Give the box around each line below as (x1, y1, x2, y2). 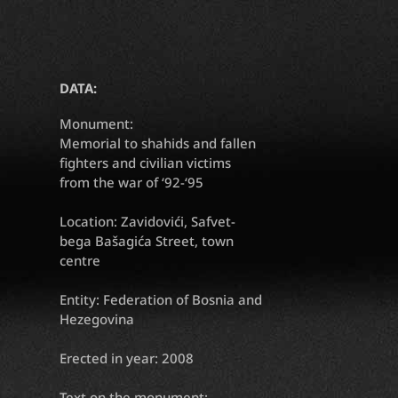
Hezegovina (60, 310, 135, 329)
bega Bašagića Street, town (60, 232, 235, 251)
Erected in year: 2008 (60, 349, 195, 368)
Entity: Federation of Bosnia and (60, 291, 263, 309)
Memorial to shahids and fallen (60, 134, 257, 153)
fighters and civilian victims (60, 154, 232, 172)
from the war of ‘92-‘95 (60, 173, 204, 192)
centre (60, 251, 101, 270)
